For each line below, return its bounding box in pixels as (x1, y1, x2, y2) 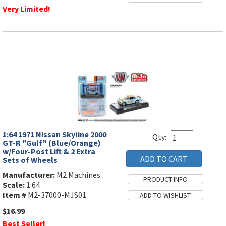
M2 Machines (55, 169, 100, 180)
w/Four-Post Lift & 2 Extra (3, 146, 95, 157)
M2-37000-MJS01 (26, 190, 86, 200)
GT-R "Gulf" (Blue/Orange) (3, 138, 101, 148)
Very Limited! (3, 4, 50, 14)
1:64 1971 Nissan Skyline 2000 (3, 129, 106, 140)
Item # (3, 190, 26, 200)
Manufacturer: (3, 169, 55, 180)
